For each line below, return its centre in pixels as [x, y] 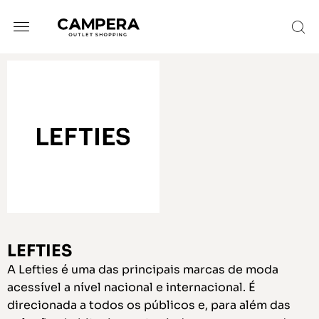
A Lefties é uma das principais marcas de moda [143, 270]
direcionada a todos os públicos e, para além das [149, 305]
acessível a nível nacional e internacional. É [131, 287]
